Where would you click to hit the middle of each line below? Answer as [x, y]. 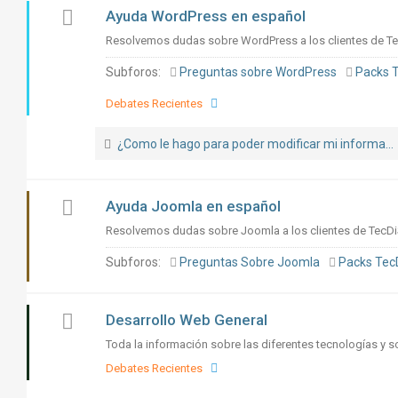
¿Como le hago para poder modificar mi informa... [256, 143]
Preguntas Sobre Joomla [250, 262]
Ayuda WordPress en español [206, 16]
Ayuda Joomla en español [194, 206]
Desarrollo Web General [187, 320]
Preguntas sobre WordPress [259, 72]
